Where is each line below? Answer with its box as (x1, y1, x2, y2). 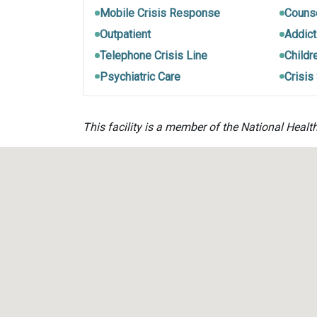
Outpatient (99, 27, 151, 41)
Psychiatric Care (99, 69, 180, 83)
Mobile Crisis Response (99, 6, 220, 21)
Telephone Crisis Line (99, 48, 207, 62)
